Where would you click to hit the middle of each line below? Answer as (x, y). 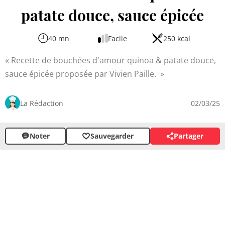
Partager (189, 136)
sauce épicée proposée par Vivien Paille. (82, 74)
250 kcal (177, 38)
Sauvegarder (112, 136)
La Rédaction (42, 103)
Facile (118, 38)
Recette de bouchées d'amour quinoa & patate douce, (114, 60)
